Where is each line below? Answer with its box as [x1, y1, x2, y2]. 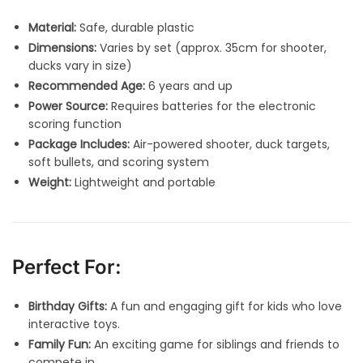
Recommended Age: [28, 78, 145, 95]
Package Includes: [28, 136, 130, 153]
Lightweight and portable [71, 174, 216, 191]
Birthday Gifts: [28, 298, 107, 315]
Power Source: [28, 98, 108, 115]
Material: [28, 19, 76, 36]
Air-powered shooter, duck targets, [130, 136, 330, 153]
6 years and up [145, 78, 233, 95]
